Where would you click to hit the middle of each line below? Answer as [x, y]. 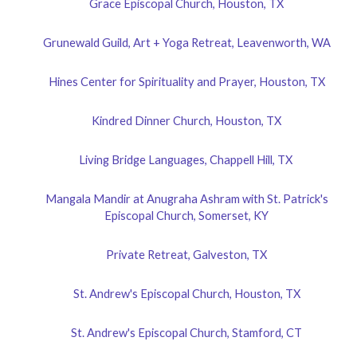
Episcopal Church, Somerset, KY [186, 215]
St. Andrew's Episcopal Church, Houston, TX [186, 293]
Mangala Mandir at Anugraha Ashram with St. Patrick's [186, 198]
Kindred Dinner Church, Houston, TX [186, 120]
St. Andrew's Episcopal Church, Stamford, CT [186, 332]
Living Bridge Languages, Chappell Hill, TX [186, 159]
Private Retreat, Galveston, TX [186, 254]
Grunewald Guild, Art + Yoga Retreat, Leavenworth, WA [186, 42]
